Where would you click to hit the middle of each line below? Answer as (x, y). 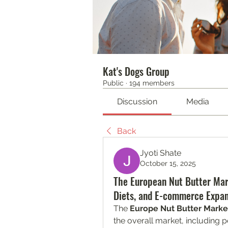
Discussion (137, 102)
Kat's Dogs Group (136, 72)
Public (113, 83)
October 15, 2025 (168, 164)
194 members (152, 83)
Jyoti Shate (161, 153)
